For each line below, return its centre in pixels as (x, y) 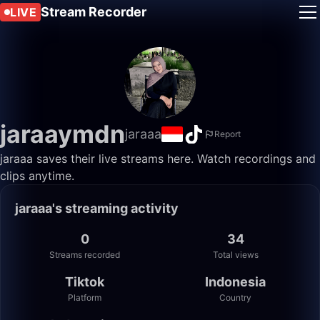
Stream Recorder (94, 12)
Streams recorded (85, 255)
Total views (235, 255)
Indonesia (235, 282)
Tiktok (85, 282)
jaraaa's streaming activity (97, 208)
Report (227, 134)
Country (235, 297)
